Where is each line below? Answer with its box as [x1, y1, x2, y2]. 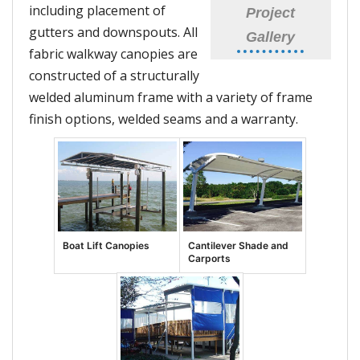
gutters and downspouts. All [29, 23, 198, 42]
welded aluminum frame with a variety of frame [29, 88, 313, 107]
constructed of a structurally [29, 67, 200, 85]
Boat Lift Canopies [62, 239, 149, 252]
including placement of [29, 2, 166, 20]
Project [246, 4, 296, 21]
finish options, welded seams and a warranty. [29, 110, 299, 129]
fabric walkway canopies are [29, 45, 198, 63]
